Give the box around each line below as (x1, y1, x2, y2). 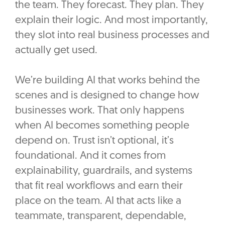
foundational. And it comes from (15, 151, 166, 162)
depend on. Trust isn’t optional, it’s (15, 136, 174, 147)
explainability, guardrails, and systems (15, 166, 192, 177)
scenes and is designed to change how (15, 90, 199, 101)
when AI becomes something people (15, 121, 189, 132)
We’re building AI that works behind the (15, 75, 200, 86)
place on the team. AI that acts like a (15, 196, 181, 207)
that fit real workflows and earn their (15, 181, 183, 192)
